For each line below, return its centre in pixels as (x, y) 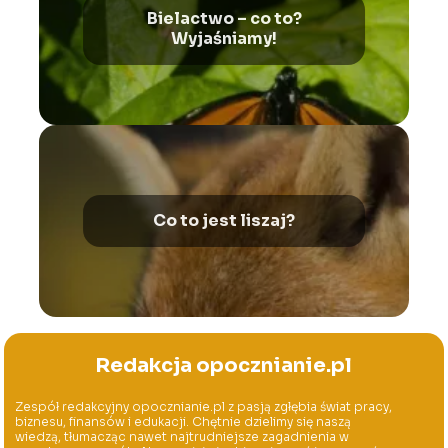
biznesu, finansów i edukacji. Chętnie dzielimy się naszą (183, 421)
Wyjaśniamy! (224, 38)
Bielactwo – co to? (224, 18)
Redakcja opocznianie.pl (224, 365)
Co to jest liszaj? (224, 220)
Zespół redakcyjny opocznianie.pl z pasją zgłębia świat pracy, (204, 406)
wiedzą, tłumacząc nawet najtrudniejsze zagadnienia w (182, 436)
